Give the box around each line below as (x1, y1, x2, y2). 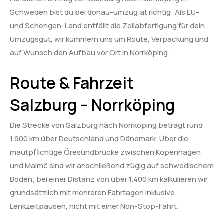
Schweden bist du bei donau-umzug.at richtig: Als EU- (10, 7, 199, 18)
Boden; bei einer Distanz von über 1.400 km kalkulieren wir (10, 173, 208, 184)
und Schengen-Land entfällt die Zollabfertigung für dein (10, 20, 205, 31)
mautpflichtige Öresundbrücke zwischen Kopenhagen (10, 146, 201, 157)
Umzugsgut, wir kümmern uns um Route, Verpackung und (10, 34, 208, 45)
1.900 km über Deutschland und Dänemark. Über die (10, 133, 188, 144)
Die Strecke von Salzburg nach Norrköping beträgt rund (10, 119, 203, 130)
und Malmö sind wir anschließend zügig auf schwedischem (10, 160, 214, 171)
